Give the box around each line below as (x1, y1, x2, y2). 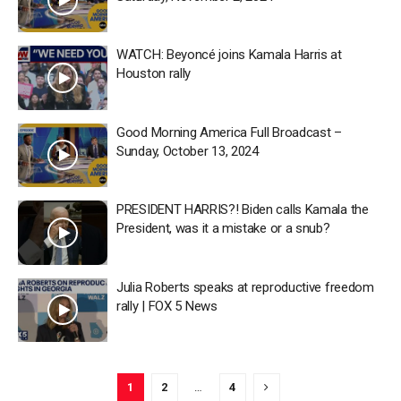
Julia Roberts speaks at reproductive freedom (116, 278, 374, 295)
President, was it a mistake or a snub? (116, 220, 330, 236)
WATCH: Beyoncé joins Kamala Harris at (116, 47, 342, 63)
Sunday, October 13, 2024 (116, 142, 259, 159)
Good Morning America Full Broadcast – (116, 124, 342, 141)
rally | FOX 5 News (116, 297, 218, 314)
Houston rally (116, 65, 192, 81)
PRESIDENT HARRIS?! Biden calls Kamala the (116, 201, 369, 218)
